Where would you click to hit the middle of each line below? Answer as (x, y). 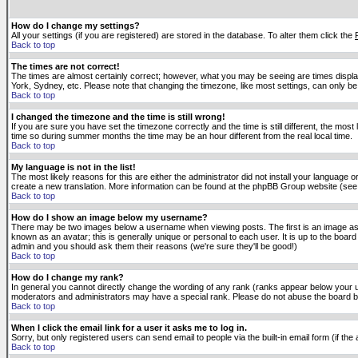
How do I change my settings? (76, 26)
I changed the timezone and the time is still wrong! (118, 117)
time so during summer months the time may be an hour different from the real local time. (182, 136)
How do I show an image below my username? (109, 217)
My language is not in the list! (74, 167)
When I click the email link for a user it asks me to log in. (129, 328)
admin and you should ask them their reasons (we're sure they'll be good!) (154, 246)
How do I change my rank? (68, 277)
